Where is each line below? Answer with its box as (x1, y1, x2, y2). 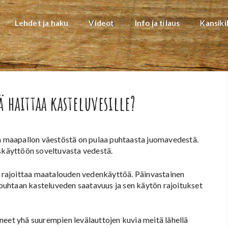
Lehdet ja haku (14, 18, 69, 27)
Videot (89, 18, 115, 27)
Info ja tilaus (134, 18, 180, 27)
